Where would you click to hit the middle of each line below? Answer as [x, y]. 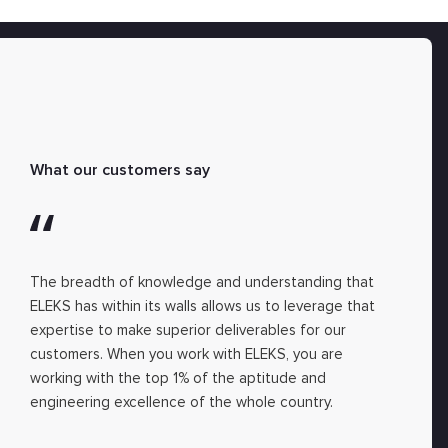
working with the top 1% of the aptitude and [178, 378]
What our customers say [120, 170]
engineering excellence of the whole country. [182, 402]
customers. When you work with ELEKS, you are [187, 354]
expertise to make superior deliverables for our [188, 330]
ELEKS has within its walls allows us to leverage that [203, 306]
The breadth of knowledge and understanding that [202, 282]
